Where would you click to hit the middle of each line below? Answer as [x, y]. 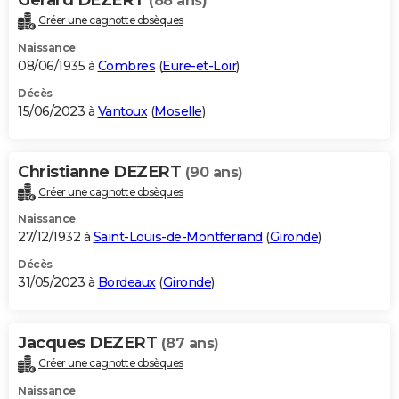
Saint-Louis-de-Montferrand [178, 237]
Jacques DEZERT [90, 343]
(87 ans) [190, 344]
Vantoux [122, 111]
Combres [126, 65]
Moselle [178, 111]
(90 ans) [214, 172]
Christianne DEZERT [102, 171]
